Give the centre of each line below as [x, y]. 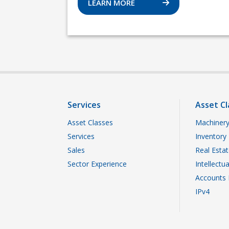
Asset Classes [90, 122]
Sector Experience [97, 164]
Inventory [211, 136]
